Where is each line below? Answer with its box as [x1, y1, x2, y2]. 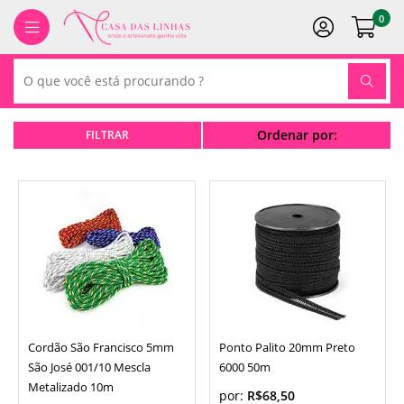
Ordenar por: [256, 126, 337, 143]
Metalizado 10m [28, 380, 114, 395]
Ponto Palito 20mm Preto [218, 340, 355, 355]
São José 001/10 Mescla [28, 360, 151, 375]
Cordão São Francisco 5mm [28, 340, 174, 355]
